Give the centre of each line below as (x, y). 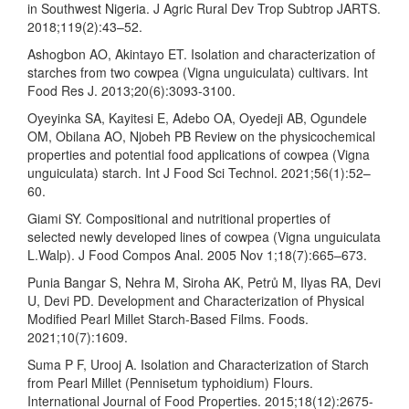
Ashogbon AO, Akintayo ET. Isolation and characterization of (201, 54)
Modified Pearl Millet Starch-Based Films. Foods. (168, 319)
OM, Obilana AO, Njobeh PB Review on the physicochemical (201, 136)
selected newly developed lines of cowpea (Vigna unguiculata (204, 237)
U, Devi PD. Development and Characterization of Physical (196, 301)
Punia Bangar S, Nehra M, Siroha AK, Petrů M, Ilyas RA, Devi (204, 283)
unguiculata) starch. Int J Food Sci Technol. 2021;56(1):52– (199, 173)
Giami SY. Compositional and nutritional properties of (179, 219)
